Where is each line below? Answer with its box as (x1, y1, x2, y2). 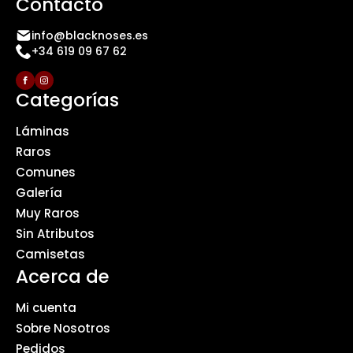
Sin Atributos (16, 225, 95, 243)
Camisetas (16, 246, 85, 263)
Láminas (16, 123, 69, 140)
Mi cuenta (16, 299, 76, 317)
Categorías (16, 87, 119, 113)
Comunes (16, 164, 76, 181)
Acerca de (16, 264, 110, 290)
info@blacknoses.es (32, 27, 148, 43)
